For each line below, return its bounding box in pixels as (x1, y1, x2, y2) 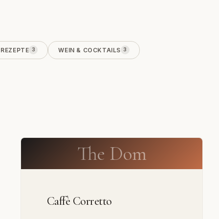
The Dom (77, 141, 147, 165)
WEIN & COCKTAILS (58, 46, 121, 54)
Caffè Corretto (46, 194, 112, 208)
